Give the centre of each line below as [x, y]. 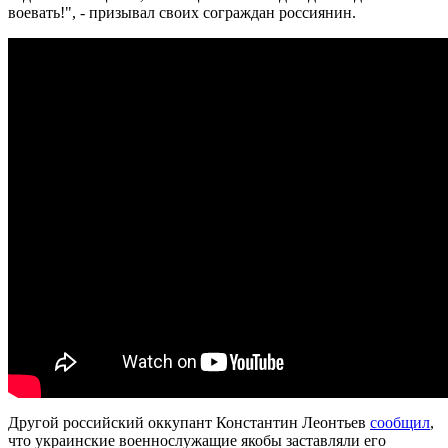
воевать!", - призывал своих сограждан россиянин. [182, 12]
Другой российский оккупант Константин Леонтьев [189, 422]
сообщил [400, 422]
